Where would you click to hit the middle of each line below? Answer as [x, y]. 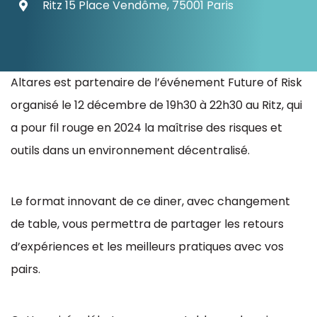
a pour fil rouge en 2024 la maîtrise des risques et [146, 128]
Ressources [41, 27]
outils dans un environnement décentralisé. [132, 150]
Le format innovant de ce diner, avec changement [150, 201]
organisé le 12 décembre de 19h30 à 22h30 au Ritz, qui [156, 105]
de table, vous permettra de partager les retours [147, 224]
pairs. [25, 269]
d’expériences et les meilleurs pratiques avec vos [147, 247]
